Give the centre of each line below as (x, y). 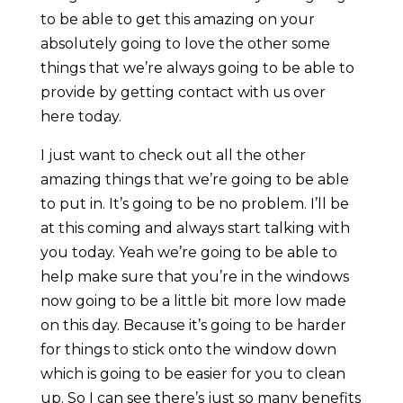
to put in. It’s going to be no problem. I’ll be (194, 204)
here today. (81, 117)
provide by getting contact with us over (183, 93)
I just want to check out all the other (173, 156)
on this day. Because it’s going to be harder (193, 326)
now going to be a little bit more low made (193, 301)
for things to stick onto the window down (188, 350)
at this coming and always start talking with (195, 228)
